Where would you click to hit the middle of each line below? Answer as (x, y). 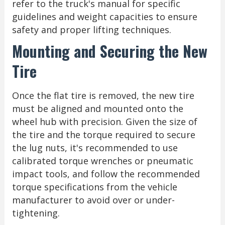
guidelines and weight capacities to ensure (104, 16)
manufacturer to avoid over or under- (93, 200)
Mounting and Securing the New (109, 51)
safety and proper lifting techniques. (91, 29)
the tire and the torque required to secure (103, 134)
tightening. (36, 213)
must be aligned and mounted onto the (97, 108)
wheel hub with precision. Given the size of (104, 121)
